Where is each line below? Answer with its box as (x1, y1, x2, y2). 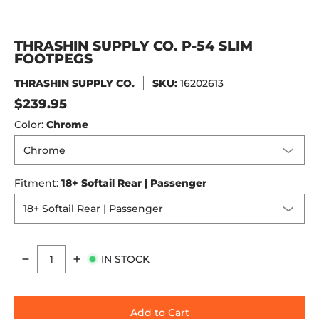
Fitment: (14, 177, 61, 189)
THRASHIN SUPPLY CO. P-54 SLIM (14, 38, 253, 54)
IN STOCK (101, 252, 150, 266)
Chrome (46, 118, 88, 131)
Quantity (14, 259, 58, 273)
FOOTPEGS (14, 51, 93, 67)
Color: (14, 118, 46, 131)
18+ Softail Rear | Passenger (61, 177, 206, 189)
